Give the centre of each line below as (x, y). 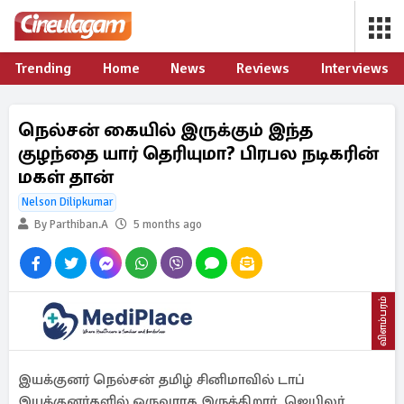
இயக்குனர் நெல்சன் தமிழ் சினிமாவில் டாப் (161, 380)
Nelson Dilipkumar (67, 202)
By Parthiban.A (70, 225)
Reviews (263, 69)
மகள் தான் (66, 177)
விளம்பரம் (383, 321)
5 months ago (168, 225)
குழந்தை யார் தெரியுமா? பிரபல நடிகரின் (198, 153)
